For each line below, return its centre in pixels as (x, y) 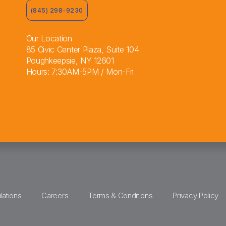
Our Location (49, 38)
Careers (55, 195)
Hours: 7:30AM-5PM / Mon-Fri (80, 72)
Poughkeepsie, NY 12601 (70, 61)
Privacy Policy (195, 195)
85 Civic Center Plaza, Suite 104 (82, 49)
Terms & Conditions (121, 195)
